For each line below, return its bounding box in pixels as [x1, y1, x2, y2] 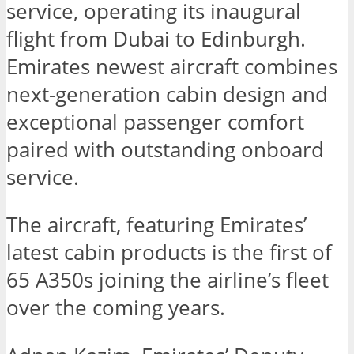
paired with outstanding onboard [6, 135, 324, 164]
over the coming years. [6, 294, 225, 322]
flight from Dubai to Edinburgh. [6, 24, 306, 53]
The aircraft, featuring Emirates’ [6, 211, 307, 239]
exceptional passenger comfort [6, 107, 304, 136]
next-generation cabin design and [6, 80, 328, 108]
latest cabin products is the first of [6, 239, 332, 267]
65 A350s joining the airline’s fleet [6, 266, 329, 295]
